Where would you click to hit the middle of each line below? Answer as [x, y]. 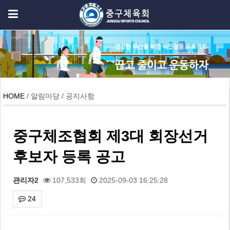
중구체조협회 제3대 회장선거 [110, 136]
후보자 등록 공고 [69, 156]
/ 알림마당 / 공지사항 [60, 96]
